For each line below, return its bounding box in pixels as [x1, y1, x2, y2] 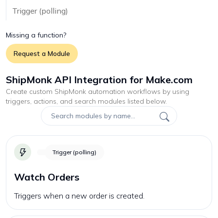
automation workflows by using [86, 87, 189, 96]
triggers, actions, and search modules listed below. [6, 97, 167, 106]
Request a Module [14, 49, 70, 58]
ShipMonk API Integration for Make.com [6, 73, 193, 86]
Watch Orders [14, 171, 79, 183]
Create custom [6, 87, 54, 96]
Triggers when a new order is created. [14, 191, 145, 200]
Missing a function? [6, 31, 66, 39]
